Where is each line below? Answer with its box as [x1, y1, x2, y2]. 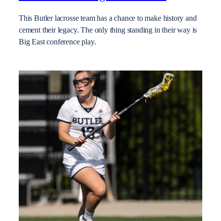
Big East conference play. [19, 37, 96, 47]
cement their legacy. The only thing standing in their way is [19, 26, 197, 35]
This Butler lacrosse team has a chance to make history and [19, 14, 197, 23]
